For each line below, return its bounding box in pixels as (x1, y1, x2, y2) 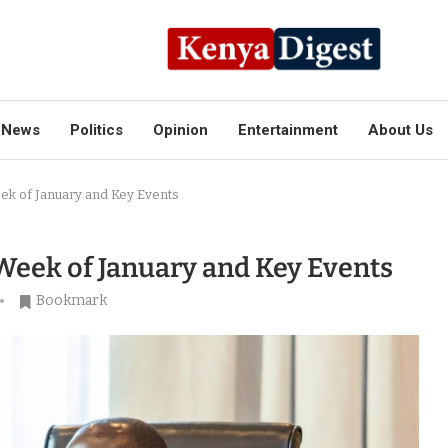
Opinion (153, 121, 208, 139)
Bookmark (36, 292, 107, 309)
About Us (368, 121, 433, 139)
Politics (70, 121, 123, 139)
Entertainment (238, 121, 338, 139)
